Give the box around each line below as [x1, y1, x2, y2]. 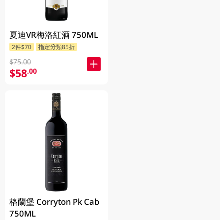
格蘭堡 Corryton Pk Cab [9, 196, 100, 208]
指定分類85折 [38, 43, 75, 51]
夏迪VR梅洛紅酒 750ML [9, 28, 99, 40]
